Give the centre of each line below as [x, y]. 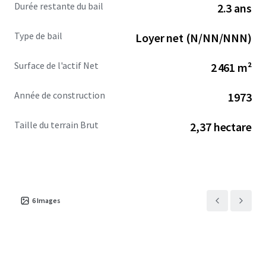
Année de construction [60, 95]
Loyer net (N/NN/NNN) [194, 38]
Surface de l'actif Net [57, 65]
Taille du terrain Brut [57, 125]
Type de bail [38, 36]
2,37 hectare [221, 127]
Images [49, 200]
